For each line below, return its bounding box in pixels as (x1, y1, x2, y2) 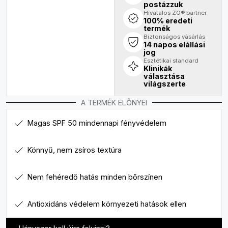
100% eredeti (143, 16, 192, 25)
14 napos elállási (143, 40, 205, 49)
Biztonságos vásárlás (143, 33, 205, 40)
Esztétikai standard (143, 57, 198, 64)
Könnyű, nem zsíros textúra (27, 146, 122, 154)
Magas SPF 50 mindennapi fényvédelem (27, 119, 166, 127)
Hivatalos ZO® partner (143, 9, 207, 16)
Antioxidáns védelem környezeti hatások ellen (27, 199, 186, 208)
